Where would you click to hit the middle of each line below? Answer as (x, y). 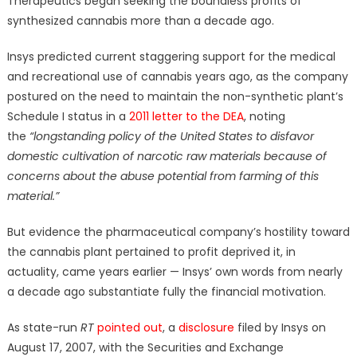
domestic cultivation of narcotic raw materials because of (167, 157)
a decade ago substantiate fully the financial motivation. (166, 292)
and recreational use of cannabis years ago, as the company (177, 77)
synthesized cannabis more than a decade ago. (140, 21)
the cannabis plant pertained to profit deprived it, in (151, 252)
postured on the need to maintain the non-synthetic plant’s (175, 97)
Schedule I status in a (68, 117)
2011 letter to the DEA (186, 117)
